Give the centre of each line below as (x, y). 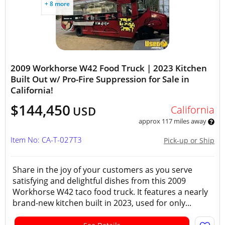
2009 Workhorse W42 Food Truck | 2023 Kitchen (109, 68)
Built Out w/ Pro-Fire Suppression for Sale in (100, 79)
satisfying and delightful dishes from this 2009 (99, 181)
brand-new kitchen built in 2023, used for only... (102, 203)
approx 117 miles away (173, 121)
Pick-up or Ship (189, 140)
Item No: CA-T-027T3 (46, 140)
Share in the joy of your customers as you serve (102, 170)
